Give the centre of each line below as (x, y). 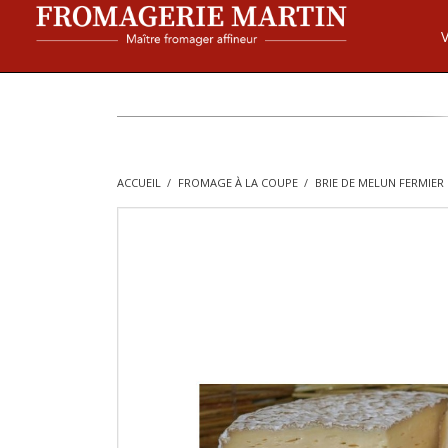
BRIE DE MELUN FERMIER (379, 182)
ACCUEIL (139, 182)
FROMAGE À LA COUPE (237, 182)
